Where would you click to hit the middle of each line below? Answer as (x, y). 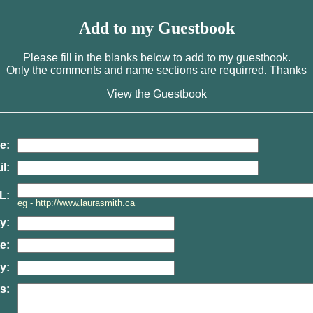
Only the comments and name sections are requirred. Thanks (156, 70)
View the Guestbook (156, 94)
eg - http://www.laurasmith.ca (76, 203)
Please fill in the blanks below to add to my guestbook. (156, 57)
